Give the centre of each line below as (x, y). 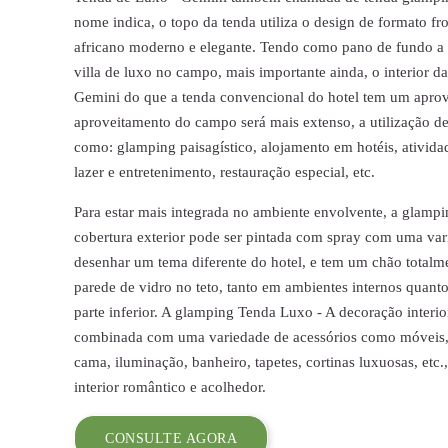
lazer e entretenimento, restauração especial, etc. (225, 171)
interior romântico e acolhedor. (170, 386)
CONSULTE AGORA (171, 437)
